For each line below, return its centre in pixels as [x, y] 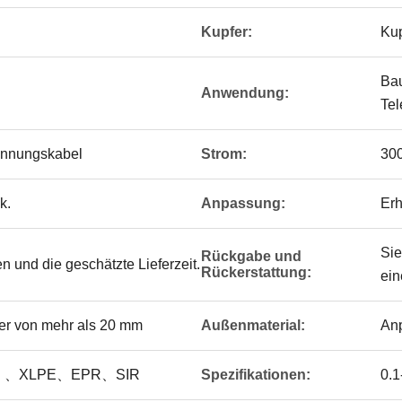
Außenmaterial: [253, 325]
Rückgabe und [251, 256]
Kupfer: [227, 32]
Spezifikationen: [256, 375]
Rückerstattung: [256, 272]
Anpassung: [243, 203]
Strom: [224, 154]
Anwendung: [245, 93]
